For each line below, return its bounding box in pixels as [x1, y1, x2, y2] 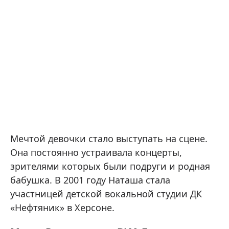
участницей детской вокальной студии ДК [10, 188, 202, 200]
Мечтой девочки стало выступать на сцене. [10, 132, 208, 145]
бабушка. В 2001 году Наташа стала [10, 174, 170, 186]
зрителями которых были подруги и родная [10, 160, 210, 172]
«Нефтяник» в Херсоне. [10, 201, 114, 214]
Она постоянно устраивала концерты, [10, 146, 182, 158]
